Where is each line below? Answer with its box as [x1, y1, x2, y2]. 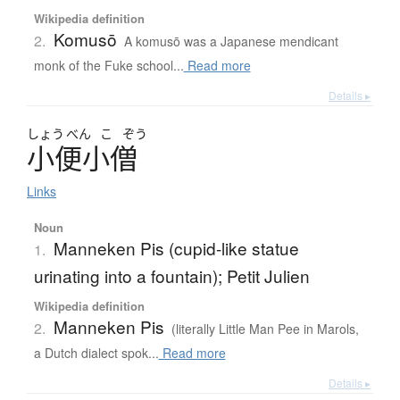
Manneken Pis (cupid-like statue [53, 236, 299, 261]
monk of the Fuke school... [33, 56, 184, 75]
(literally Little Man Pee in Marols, [171, 320, 359, 338]
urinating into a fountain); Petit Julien [33, 263, 310, 288]
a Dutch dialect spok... [33, 344, 159, 362]
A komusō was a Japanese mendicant [123, 32, 338, 51]
